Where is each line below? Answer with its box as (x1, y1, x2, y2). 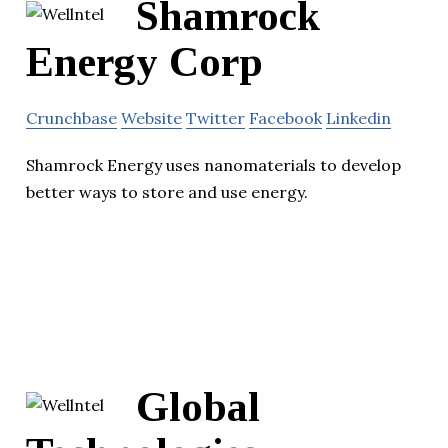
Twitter (186, 107, 245, 128)
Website (121, 107, 182, 128)
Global (136, 383, 260, 430)
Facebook (249, 107, 322, 128)
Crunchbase (26, 107, 117, 128)
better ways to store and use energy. (26, 181, 308, 202)
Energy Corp (26, 38, 263, 85)
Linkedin (326, 107, 391, 128)
